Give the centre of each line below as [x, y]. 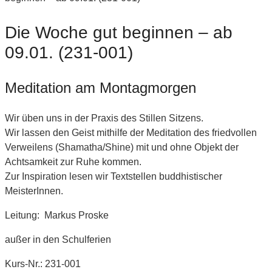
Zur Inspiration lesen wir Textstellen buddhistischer [114, 176]
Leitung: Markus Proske [57, 215]
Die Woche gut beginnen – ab [119, 32]
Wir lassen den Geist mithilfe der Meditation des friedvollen [131, 132]
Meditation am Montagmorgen [100, 87]
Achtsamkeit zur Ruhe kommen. [73, 161]
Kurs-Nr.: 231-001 [43, 263]
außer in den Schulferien [58, 239]
